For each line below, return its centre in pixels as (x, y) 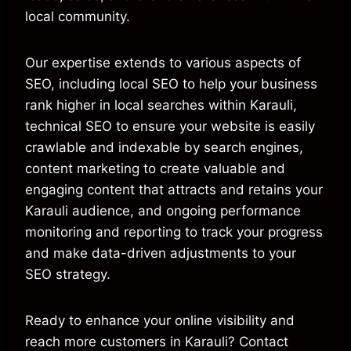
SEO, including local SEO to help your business (171, 84)
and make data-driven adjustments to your (161, 253)
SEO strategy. (68, 275)
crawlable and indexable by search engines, (164, 148)
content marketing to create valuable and (155, 169)
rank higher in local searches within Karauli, (161, 105)
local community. (78, 17)
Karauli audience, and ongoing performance (163, 211)
